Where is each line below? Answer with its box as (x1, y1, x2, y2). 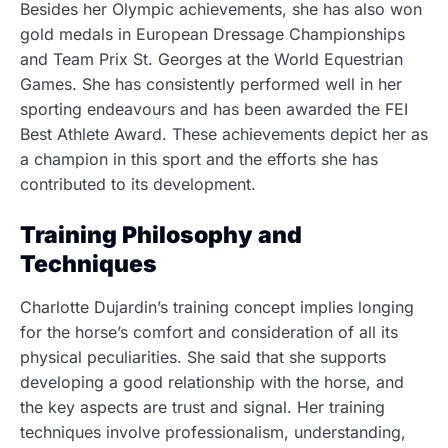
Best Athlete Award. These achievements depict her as (20, 124, 428, 145)
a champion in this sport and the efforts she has (20, 149, 378, 170)
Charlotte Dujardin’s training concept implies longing (20, 297, 414, 318)
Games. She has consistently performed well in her (20, 74, 402, 95)
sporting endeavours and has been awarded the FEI (20, 99, 408, 120)
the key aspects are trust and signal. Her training (20, 397, 385, 418)
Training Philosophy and (20, 221, 302, 250)
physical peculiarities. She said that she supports (20, 347, 386, 368)
